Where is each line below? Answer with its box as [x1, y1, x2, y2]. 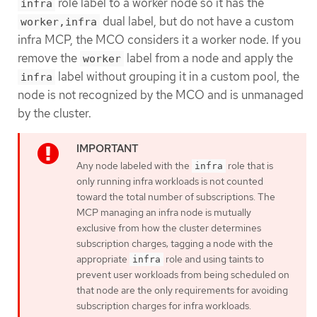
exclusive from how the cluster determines [76, 221, 261, 234]
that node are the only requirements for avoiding [76, 283, 288, 296]
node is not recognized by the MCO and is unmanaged [18, 86, 304, 103]
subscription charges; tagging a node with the [76, 236, 273, 250]
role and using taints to [163, 252, 264, 265]
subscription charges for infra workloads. [76, 299, 251, 312]
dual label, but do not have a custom [100, 13, 294, 29]
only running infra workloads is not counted [76, 174, 263, 188]
